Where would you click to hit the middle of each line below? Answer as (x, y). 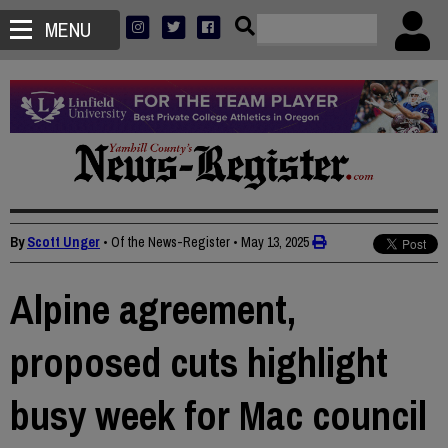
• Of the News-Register (166, 242)
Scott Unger (63, 242)
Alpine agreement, (153, 310)
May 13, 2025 (275, 242)
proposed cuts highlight (199, 363)
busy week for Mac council (218, 416)
